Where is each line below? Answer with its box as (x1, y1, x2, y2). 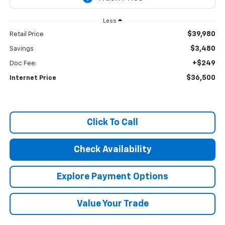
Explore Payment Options (57, 172, 168, 182)
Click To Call (87, 118, 138, 128)
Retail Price (9, 31, 44, 38)
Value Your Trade (76, 199, 149, 209)
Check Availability (73, 145, 152, 155)
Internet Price (9, 75, 56, 82)
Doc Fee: (9, 60, 37, 67)
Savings (9, 46, 34, 53)
